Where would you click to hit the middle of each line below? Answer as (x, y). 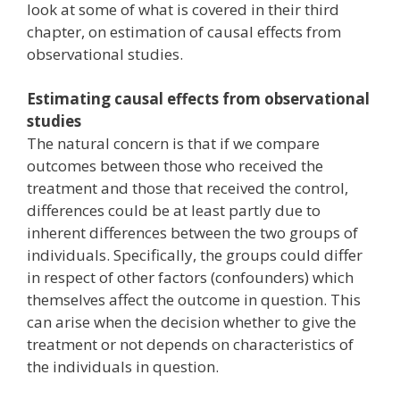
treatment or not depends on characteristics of (190, 344)
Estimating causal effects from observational (198, 99)
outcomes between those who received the (175, 166)
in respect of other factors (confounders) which (190, 277)
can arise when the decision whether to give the (192, 322)
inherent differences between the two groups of (192, 233)
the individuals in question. (123, 367)
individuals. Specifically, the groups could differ (195, 255)
